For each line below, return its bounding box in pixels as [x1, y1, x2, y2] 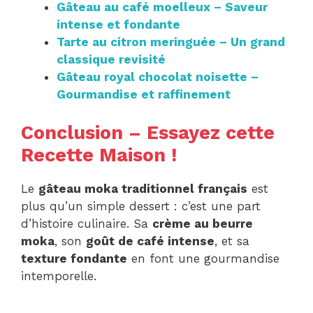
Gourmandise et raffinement [57, 87, 231, 102]
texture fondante [21, 251, 127, 265]
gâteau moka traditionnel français [38, 181, 247, 196]
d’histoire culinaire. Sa [21, 216, 152, 231]
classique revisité [57, 52, 166, 67]
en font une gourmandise [127, 251, 279, 265]
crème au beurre [152, 216, 253, 231]
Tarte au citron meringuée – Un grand [57, 35, 285, 50]
